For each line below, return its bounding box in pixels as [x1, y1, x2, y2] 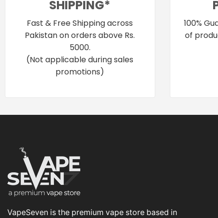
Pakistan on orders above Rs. [25, 30, 135, 41]
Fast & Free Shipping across [27, 18, 133, 29]
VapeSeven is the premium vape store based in [7, 207, 177, 217]
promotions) [55, 66, 105, 78]
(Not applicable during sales [26, 54, 134, 66]
